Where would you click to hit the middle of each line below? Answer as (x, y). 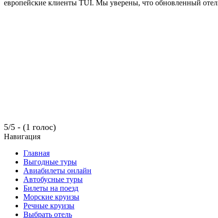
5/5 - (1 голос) (30, 127)
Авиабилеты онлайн (57, 171)
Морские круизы (51, 197)
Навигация (22, 137)
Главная (36, 153)
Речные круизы (49, 206)
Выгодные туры (50, 162)
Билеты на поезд (51, 188)
